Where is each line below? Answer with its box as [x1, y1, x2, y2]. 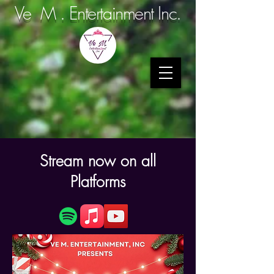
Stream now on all [40, 150, 156, 171]
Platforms [70, 171, 125, 192]
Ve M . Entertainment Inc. [15, 1, 181, 25]
